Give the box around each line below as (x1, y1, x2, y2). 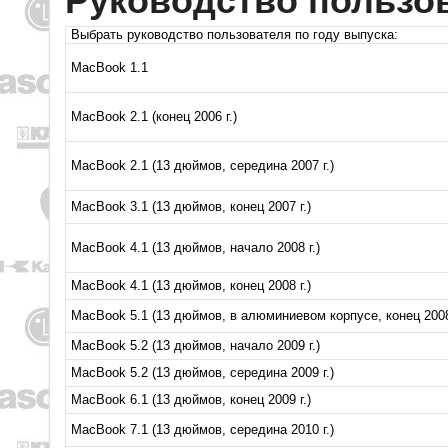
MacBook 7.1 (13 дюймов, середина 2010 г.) (71, 422, 334, 437)
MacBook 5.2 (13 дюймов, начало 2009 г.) (71, 338, 320, 353)
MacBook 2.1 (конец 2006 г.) (71, 109, 237, 124)
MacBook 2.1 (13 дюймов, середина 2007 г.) (71, 158, 334, 173)
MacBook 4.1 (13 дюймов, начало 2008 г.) (71, 240, 320, 255)
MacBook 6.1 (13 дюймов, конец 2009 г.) (71, 392, 311, 407)
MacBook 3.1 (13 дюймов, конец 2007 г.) (71, 199, 311, 214)
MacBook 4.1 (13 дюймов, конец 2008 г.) (71, 278, 311, 293)
